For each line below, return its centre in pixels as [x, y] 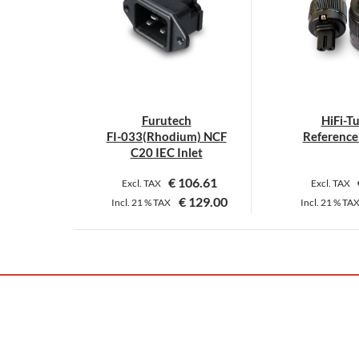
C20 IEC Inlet [166, 152]
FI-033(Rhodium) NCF [166, 136]
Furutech [166, 120]
